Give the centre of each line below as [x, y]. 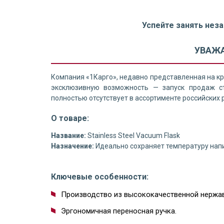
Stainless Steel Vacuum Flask [134, 135]
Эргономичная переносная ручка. [119, 211]
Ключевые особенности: [100, 177]
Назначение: [73, 146]
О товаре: [70, 118]
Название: [69, 135]
